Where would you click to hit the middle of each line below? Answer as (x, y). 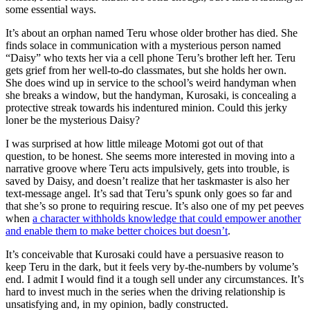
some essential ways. (51, 9)
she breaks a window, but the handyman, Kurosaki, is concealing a (151, 95)
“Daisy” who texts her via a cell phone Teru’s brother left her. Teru (151, 57)
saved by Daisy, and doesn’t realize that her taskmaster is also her (147, 181)
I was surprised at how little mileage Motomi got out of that (134, 143)
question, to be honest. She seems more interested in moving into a (150, 156)
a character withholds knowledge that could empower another (167, 218)
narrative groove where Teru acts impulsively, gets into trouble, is (147, 168)
